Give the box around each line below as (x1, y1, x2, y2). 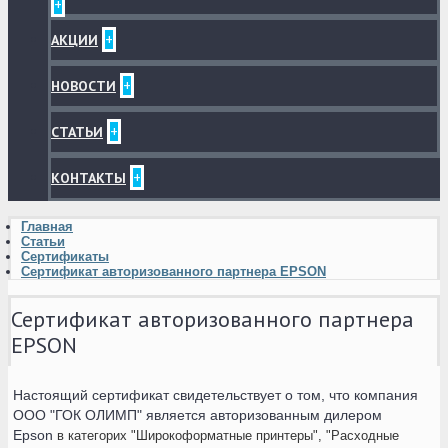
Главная (21, 219, 73, 234)
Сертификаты (21, 249, 109, 264)
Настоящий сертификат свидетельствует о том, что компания (13, 387, 418, 404)
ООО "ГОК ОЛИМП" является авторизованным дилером (13, 407, 382, 424)
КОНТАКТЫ (51, 169, 126, 187)
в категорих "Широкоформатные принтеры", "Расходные (53, 428, 399, 444)
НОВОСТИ (51, 77, 116, 95)
